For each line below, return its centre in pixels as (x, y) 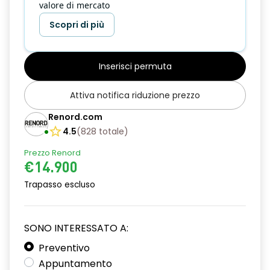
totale (111, 131)
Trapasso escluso (60, 185)
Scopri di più (77, 25)
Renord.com (75, 117)
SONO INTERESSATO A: (76, 228)
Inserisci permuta (135, 66)
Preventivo (64, 248)
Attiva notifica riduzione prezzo (135, 95)
